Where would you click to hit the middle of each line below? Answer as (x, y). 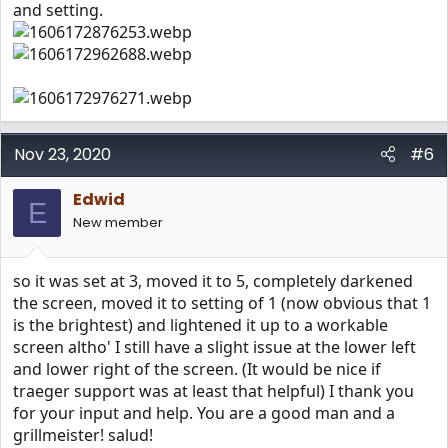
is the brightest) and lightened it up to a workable (200, 325)
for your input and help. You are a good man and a (204, 413)
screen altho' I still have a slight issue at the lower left (214, 347)
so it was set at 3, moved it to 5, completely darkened (213, 281)
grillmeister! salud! (83, 435)
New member (118, 222)
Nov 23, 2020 (62, 154)
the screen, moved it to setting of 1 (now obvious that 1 (222, 303)
